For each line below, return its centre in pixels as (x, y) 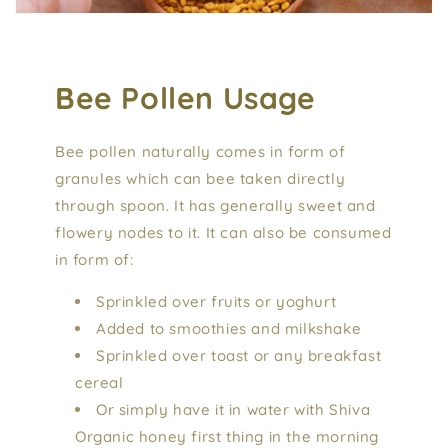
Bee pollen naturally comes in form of (200, 151)
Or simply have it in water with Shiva (233, 409)
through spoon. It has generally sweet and (215, 205)
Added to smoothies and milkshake (229, 328)
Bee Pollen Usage (185, 97)
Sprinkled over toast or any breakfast (239, 355)
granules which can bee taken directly (200, 178)
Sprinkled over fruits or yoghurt (216, 301)
